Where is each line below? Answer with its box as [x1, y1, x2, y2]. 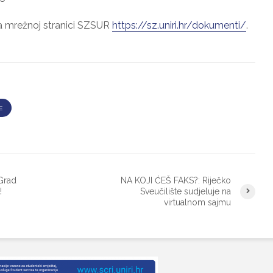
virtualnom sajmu [164, 197, 231, 208]
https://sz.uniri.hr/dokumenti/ [112, 19, 246, 31]
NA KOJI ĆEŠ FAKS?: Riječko [121, 175, 231, 186]
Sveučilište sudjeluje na [140, 186, 231, 197]
